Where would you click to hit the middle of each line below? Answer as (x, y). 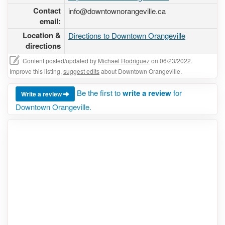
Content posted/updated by (60, 61)
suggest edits (81, 71)
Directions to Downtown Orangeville (127, 35)
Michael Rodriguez (124, 61)
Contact (47, 11)
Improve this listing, (36, 71)
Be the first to (100, 92)
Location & (42, 35)
